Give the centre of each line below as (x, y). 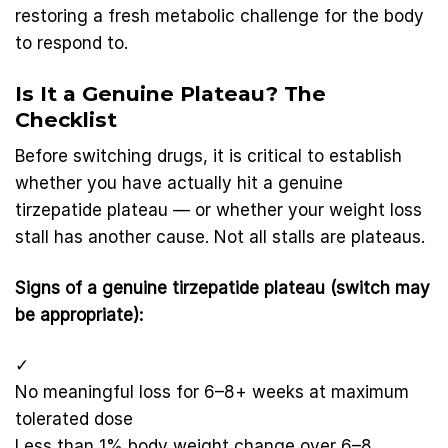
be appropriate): (79, 314)
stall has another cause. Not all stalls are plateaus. (220, 236)
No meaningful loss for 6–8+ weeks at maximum (212, 392)
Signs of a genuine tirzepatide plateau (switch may (222, 287)
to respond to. (71, 42)
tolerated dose (74, 419)
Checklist (66, 119)
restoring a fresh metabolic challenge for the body (219, 15)
